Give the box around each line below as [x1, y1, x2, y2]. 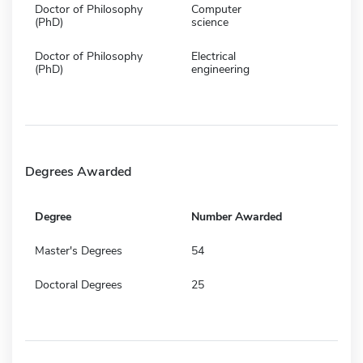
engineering [191, 61, 250, 77]
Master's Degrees [35, 242, 122, 258]
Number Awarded [191, 208, 282, 224]
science [191, 14, 228, 30]
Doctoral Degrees [35, 276, 122, 293]
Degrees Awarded [25, 162, 131, 181]
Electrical [191, 48, 236, 64]
